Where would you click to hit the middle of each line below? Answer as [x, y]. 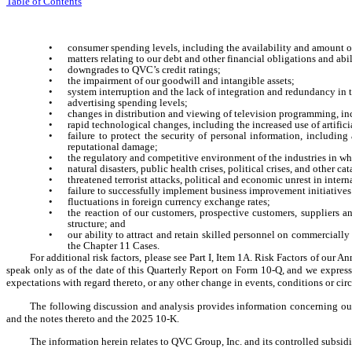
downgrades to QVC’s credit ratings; [145, 70]
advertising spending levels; [128, 103]
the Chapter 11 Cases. [114, 246]
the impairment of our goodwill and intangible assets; [181, 81]
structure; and [97, 224]
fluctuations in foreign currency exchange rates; [169, 202]
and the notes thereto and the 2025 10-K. [93, 318]
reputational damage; [113, 147]
